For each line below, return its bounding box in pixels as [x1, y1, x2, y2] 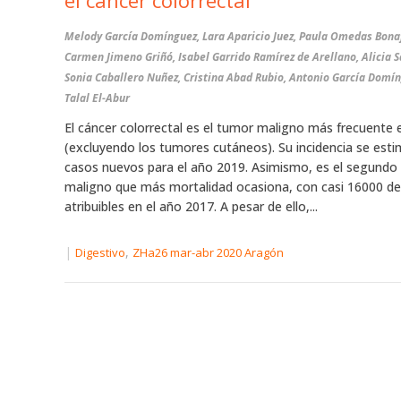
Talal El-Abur [64, 90, 130, 106]
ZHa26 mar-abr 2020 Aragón [132, 244, 284, 261]
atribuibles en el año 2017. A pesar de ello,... [64, 198, 318, 215]
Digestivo [75, 244, 125, 261]
